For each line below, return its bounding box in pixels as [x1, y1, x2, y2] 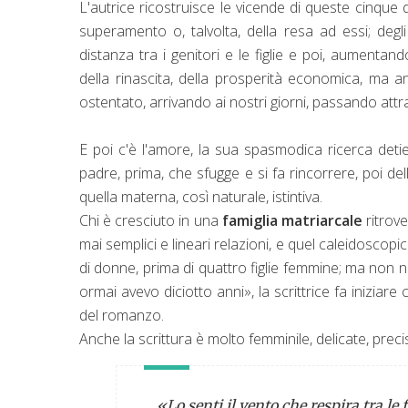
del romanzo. [79, 304, 168, 325]
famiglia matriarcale [221, 209, 362, 230]
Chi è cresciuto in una [79, 209, 222, 230]
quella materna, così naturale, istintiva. [79, 186, 326, 207]
